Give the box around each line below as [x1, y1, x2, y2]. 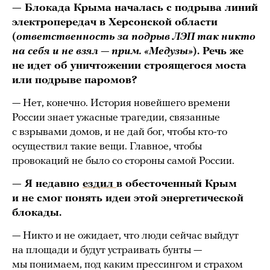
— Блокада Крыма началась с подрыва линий [12, 2, 258, 14]
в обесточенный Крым [116, 178, 237, 190]
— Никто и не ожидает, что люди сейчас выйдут [12, 230, 239, 242]
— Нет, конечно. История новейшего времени [12, 98, 230, 110]
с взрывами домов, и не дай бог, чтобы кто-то [12, 127, 227, 139]
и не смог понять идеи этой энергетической [12, 193, 243, 205]
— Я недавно [12, 178, 83, 190]
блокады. [12, 207, 64, 219]
